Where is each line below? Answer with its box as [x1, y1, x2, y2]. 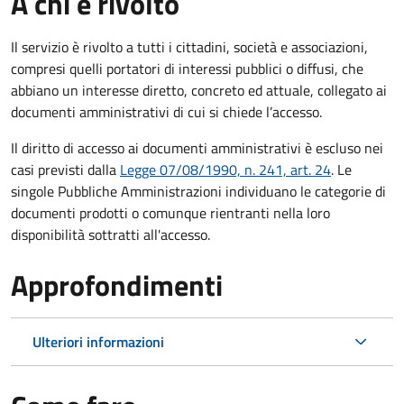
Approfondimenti [11, 262, 223, 307]
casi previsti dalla [11, 158, 120, 180]
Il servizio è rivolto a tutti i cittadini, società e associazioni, [11, 35, 368, 58]
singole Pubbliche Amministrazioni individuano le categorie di [11, 179, 386, 202]
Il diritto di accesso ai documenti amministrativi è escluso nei [11, 136, 383, 159]
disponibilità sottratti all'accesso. [11, 223, 210, 245]
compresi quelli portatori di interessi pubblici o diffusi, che [11, 57, 363, 79]
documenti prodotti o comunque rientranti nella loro [11, 201, 330, 224]
